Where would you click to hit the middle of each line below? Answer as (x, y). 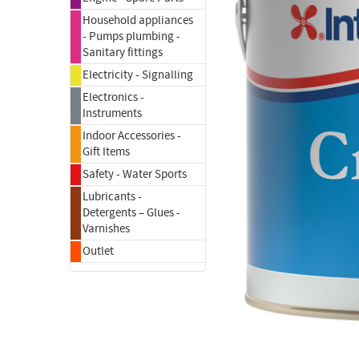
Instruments (112, 113)
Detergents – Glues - (131, 213)
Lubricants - (112, 197)
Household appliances (138, 20)
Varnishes (106, 229)
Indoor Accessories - (132, 136)
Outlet (98, 251)
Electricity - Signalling (138, 75)
